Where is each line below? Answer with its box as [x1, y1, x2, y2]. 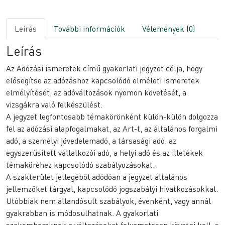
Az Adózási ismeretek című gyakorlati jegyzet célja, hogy [6, 63, 202, 74]
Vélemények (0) [142, 23, 195, 34]
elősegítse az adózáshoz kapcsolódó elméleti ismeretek [6, 75, 199, 86]
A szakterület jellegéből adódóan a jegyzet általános [6, 171, 187, 182]
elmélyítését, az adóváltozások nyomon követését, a [6, 87, 186, 98]
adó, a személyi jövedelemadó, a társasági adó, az [6, 135, 176, 146]
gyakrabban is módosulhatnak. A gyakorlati [6, 207, 158, 218]
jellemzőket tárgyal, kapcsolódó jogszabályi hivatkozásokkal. [6, 183, 218, 194]
